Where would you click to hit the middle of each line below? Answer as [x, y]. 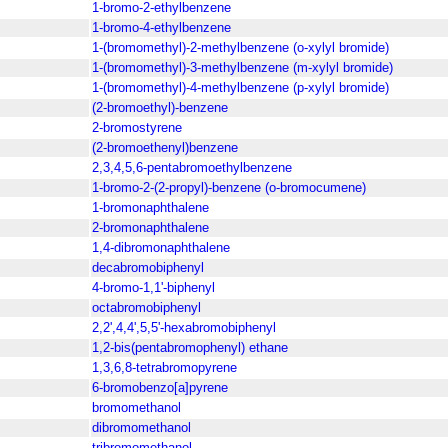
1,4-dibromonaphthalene [161, 248]
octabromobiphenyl [146, 308]
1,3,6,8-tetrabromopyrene [164, 368]
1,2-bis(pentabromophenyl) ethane [190, 348]
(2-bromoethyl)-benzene [160, 108]
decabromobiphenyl [148, 268]
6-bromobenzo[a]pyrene [160, 388]
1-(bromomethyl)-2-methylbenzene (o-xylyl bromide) [240, 48]
